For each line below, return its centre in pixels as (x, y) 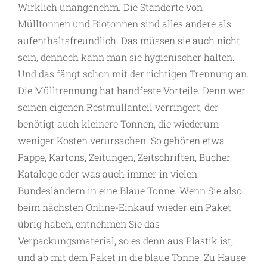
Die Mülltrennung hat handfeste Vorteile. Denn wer (132, 91)
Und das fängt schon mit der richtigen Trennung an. (133, 74)
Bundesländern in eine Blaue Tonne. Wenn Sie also (130, 191)
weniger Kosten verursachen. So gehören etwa (121, 141)
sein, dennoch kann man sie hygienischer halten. (126, 57)
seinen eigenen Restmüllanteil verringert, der (118, 107)
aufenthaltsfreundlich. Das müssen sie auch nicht (129, 41)
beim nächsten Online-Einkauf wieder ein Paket (125, 207)
